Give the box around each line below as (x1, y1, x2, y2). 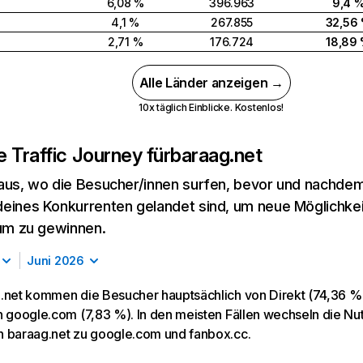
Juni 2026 (27, 254, 84, 267)
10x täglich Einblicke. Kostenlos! (139, 101, 284, 113)
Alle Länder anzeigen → (139, 75, 284, 91)
